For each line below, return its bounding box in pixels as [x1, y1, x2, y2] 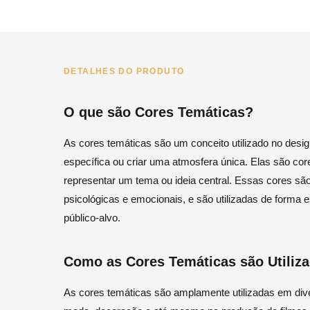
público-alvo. [64, 211, 120, 224]
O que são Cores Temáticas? [64, 104, 253, 120]
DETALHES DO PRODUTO [64, 67, 185, 75]
